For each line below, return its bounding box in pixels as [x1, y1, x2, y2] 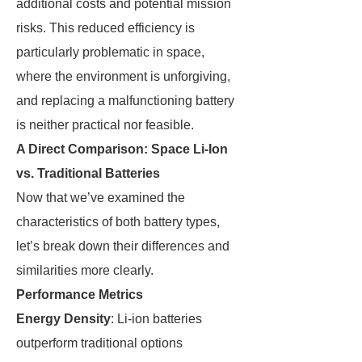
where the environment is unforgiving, [16, 69, 230, 83]
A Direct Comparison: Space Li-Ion [16, 142, 228, 156]
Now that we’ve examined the [16, 191, 185, 204]
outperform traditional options [16, 336, 183, 350]
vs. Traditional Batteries [16, 166, 160, 180]
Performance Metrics [16, 288, 143, 301]
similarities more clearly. [16, 263, 154, 277]
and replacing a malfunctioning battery [16, 94, 234, 107]
